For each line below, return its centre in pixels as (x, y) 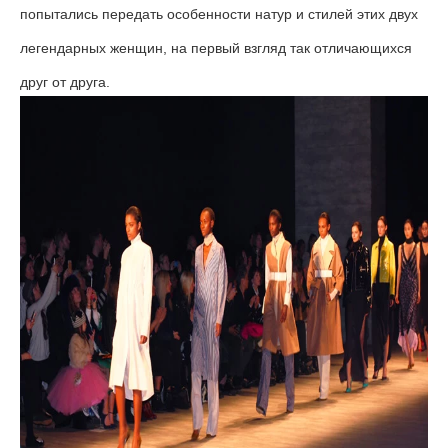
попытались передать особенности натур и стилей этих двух (219, 13)
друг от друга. (65, 81)
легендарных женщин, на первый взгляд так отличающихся (216, 47)
